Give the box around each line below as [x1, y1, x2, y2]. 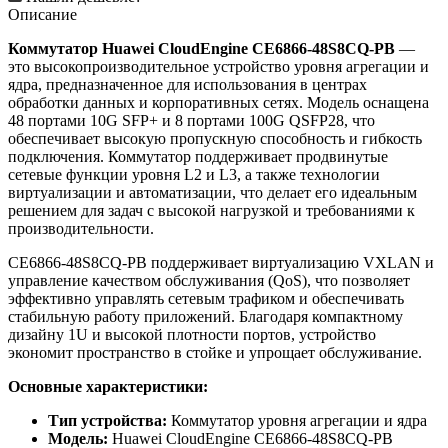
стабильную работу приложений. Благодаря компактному [8, 307, 403, 325]
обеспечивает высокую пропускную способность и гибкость [8, 129, 422, 147]
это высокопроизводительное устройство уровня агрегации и [8, 57, 429, 75]
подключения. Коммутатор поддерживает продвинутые [8, 147, 388, 165]
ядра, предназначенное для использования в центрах [8, 75, 367, 93]
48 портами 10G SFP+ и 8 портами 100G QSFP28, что [8, 111, 375, 129]
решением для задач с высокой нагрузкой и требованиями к [8, 201, 415, 219]
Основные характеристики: [8, 377, 208, 395]
